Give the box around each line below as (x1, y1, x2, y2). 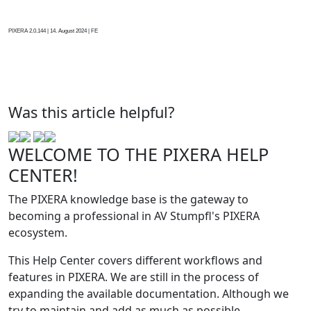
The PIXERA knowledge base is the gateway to (8, 191, 249, 207)
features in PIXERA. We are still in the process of (8, 269, 259, 285)
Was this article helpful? (8, 101, 174, 122)
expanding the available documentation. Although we (8, 285, 289, 301)
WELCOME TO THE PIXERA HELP (8, 142, 269, 166)
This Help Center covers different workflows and (8, 252, 262, 268)
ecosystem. (8, 224, 67, 240)
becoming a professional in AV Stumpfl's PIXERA (8, 208, 260, 224)
